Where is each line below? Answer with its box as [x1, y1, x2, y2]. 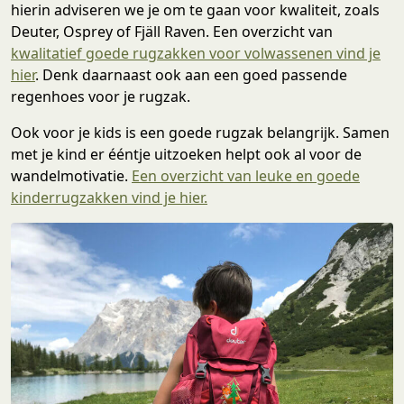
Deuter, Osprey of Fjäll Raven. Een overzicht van [11, 22, 333, 42]
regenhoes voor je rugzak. [11, 87, 190, 107]
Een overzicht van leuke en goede [132, 166, 360, 187]
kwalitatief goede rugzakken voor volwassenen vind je [11, 43, 381, 64]
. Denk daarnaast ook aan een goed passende [35, 65, 347, 86]
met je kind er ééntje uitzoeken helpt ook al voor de [11, 144, 362, 165]
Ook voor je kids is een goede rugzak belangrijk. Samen [11, 123, 390, 143]
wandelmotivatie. [11, 166, 132, 187]
